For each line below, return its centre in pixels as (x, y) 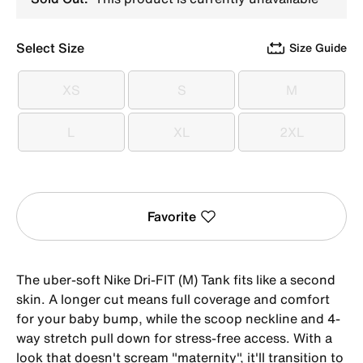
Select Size (50, 47)
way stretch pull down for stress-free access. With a (174, 337)
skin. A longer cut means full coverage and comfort (173, 299)
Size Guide (318, 47)
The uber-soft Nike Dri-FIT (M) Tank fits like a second (176, 279)
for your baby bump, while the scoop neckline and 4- (178, 318)
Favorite (171, 216)
